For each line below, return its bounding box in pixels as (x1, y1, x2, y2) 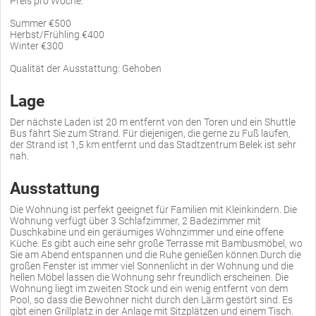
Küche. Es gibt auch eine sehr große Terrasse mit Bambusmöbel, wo (10, 237, 303, 249)
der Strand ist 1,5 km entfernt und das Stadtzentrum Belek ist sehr (10, 138, 296, 150)
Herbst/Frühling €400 (10, 28, 104, 40)
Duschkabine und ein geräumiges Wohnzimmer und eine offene (10, 226, 284, 238)
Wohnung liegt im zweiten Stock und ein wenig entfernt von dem (10, 282, 288, 294)
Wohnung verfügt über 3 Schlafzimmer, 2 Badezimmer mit (10, 214, 261, 226)
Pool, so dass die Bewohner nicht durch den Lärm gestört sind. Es (10, 293, 293, 305)
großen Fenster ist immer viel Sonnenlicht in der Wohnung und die (10, 260, 293, 272)
